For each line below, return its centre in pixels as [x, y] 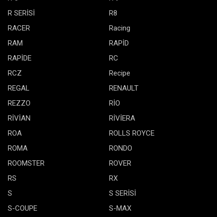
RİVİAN [19, 118]
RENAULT [124, 88]
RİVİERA [122, 118]
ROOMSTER [26, 163]
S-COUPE [23, 208]
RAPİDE [20, 58]
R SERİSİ [21, 13]
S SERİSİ [123, 193]
